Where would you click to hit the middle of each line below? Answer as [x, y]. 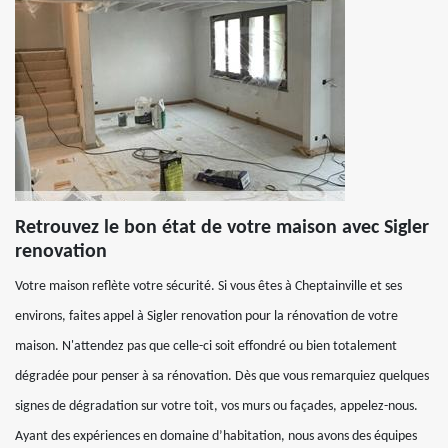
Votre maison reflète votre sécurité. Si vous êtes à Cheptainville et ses [208, 286]
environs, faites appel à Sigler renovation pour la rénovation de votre [206, 316]
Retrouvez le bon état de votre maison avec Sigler [222, 228]
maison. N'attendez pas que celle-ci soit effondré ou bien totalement [206, 346]
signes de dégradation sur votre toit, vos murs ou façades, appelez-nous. [216, 406]
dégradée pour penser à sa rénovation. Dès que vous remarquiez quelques [222, 376]
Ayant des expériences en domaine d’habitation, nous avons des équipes [216, 436]
